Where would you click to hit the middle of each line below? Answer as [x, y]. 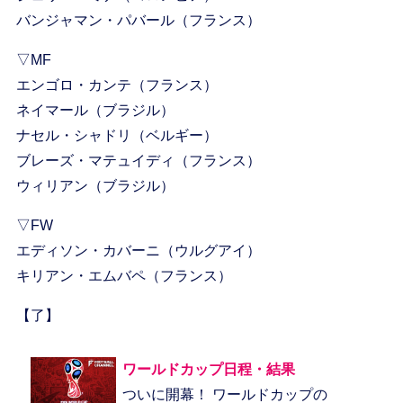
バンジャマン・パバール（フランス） [138, 21]
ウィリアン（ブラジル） [95, 186]
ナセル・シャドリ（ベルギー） [116, 136]
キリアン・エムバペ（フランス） [124, 276]
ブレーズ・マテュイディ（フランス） [138, 161]
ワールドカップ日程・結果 [208, 370]
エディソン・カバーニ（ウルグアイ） [138, 251]
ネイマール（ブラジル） [95, 111]
